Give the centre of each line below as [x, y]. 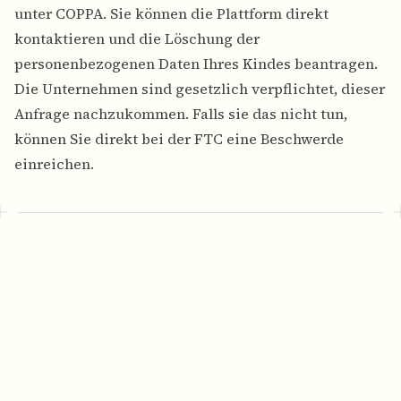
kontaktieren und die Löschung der [137, 39]
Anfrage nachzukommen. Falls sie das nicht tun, [181, 114]
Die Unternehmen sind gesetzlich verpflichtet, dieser [200, 89]
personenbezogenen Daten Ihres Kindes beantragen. [196, 64]
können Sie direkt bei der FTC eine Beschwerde [179, 139]
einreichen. [54, 164]
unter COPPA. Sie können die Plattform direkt [171, 14]
